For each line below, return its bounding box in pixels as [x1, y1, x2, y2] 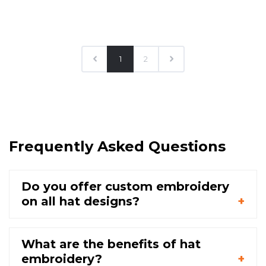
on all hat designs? [21, 194, 140, 209]
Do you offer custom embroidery [21, 179, 229, 194]
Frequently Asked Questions [9, 138, 226, 156]
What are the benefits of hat [21, 237, 201, 252]
